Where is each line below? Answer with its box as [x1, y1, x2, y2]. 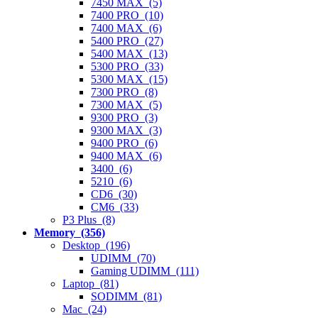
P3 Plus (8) [62, 213, 115, 226]
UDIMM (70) [91, 251, 155, 264]
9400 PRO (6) [91, 136, 158, 149]
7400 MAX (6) [91, 21, 162, 34]
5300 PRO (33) [91, 60, 163, 72]
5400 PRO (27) [91, 34, 163, 47]
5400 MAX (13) [91, 47, 168, 60]
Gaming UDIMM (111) [91, 264, 199, 277]
